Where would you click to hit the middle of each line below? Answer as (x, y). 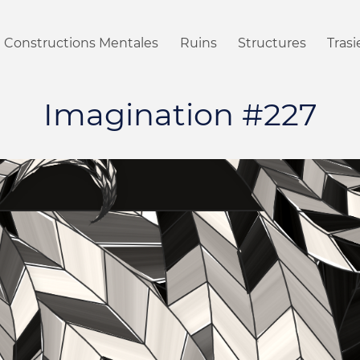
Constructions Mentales (82, 43)
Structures (272, 43)
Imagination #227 (180, 115)
